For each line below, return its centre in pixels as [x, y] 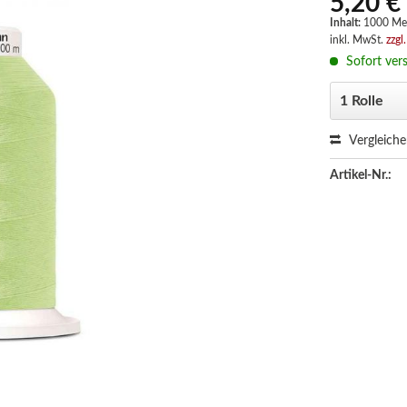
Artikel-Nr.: [361, 175]
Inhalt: [347, 23]
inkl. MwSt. [358, 40]
